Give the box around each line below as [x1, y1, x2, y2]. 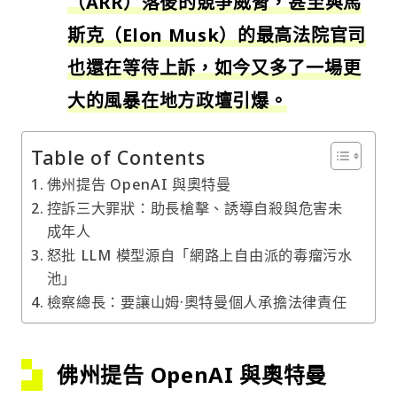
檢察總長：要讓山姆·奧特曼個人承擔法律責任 [46, 292, 347, 312]
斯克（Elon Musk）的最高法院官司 [67, 22, 366, 47]
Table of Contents [31, 144, 206, 170]
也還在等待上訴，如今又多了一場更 [67, 55, 362, 80]
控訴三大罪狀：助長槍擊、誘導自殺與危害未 [46, 198, 343, 218]
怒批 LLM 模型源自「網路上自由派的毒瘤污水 [46, 245, 353, 265]
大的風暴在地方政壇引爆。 [67, 88, 288, 113]
